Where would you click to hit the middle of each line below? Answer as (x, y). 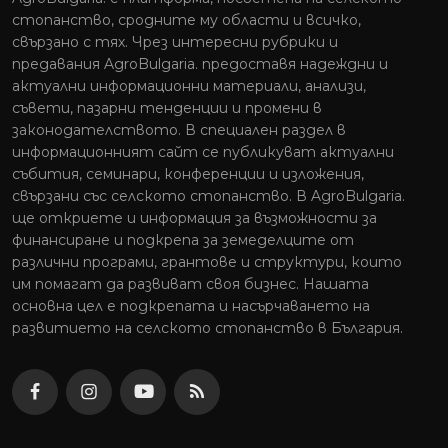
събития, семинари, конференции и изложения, (188, 174)
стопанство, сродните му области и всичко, (186, 20)
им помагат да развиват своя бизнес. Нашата (190, 284)
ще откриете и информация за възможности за (194, 218)
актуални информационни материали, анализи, (189, 86)
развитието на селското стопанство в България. (207, 328)
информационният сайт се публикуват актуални (203, 152)
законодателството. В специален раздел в (179, 130)
